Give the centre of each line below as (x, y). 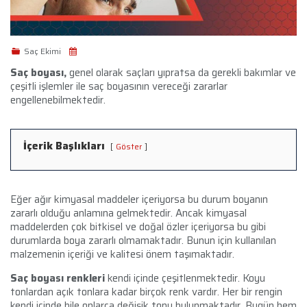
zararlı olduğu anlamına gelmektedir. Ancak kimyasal (128, 213)
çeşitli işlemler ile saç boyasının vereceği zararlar (119, 86)
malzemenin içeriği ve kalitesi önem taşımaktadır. (122, 254)
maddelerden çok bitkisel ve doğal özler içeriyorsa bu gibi (138, 226)
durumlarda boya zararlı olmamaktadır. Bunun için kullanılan (143, 240)
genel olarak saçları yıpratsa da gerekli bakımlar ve (183, 72)
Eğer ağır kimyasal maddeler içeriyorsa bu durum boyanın (139, 199)
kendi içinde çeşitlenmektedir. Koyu (185, 278)
